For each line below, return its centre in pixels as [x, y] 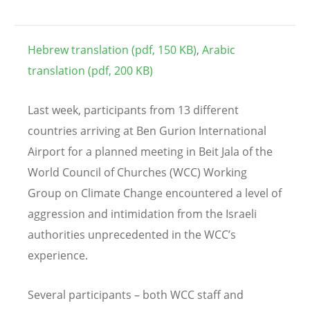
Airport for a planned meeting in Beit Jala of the [150, 151]
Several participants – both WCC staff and [136, 295]
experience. [58, 255]
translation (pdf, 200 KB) [90, 70]
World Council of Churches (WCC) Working [137, 172]
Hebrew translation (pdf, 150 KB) [112, 49]
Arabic [219, 49]
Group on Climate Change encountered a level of [155, 193]
